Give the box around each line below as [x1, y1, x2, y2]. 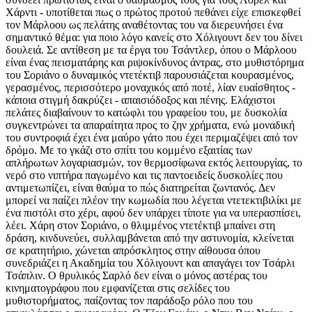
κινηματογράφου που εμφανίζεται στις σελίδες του [6, 282, 230, 295]
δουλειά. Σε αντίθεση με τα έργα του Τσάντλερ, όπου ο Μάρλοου [6, 44, 297, 56]
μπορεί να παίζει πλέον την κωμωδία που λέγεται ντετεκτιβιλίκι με [6, 194, 302, 207]
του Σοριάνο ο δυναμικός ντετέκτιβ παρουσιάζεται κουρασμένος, [6, 69, 294, 81]
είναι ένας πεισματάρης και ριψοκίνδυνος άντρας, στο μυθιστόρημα [6, 56, 304, 69]
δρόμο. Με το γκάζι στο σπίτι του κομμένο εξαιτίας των [6, 144, 252, 157]
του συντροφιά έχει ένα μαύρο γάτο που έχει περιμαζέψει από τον [6, 132, 297, 144]
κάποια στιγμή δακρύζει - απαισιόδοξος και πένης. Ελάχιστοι [6, 94, 275, 107]
